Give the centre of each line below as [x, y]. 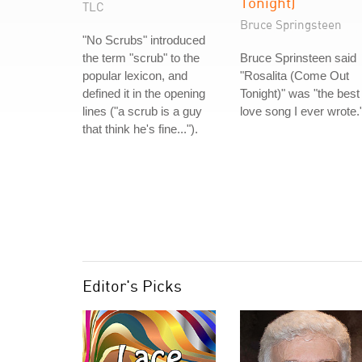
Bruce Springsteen [291, 24]
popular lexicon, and [135, 76]
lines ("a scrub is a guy [142, 111]
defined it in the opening [144, 93]
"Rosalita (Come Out [295, 76]
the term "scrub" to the [141, 58]
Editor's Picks [132, 286]
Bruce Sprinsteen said [298, 58]
